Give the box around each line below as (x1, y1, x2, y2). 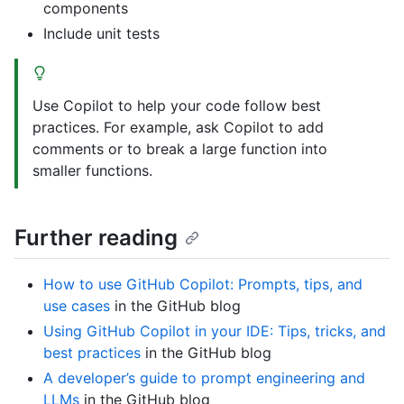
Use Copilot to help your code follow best (32, 96, 321, 115)
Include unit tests (43, 23, 160, 42)
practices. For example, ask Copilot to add (32, 117, 324, 136)
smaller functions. (32, 161, 152, 179)
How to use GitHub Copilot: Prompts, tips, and (43, 274, 363, 293)
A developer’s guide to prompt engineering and (43, 368, 365, 387)
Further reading (14, 224, 178, 251)
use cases (43, 296, 110, 315)
